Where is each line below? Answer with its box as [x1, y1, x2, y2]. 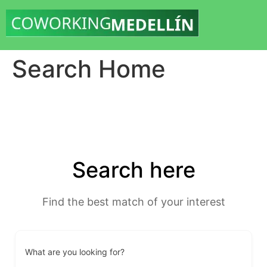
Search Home [12, 54, 166, 83]
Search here [72, 157, 195, 183]
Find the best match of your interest [42, 195, 225, 208]
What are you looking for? [25, 247, 125, 257]
